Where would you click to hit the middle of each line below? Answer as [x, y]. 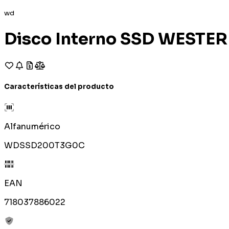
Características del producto [59, 87]
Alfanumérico [32, 127]
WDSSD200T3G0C [44, 146]
